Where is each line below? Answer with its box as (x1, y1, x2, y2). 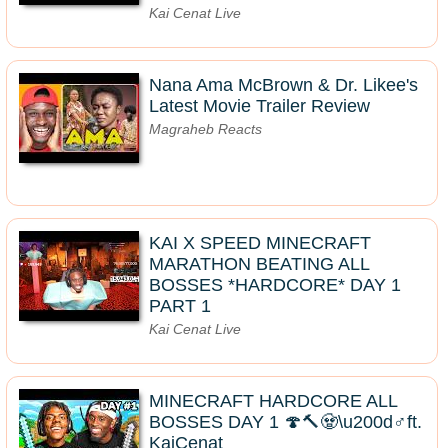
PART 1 (149, 296, 211, 316)
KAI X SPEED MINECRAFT (149, 233, 371, 253)
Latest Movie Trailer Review (149, 96, 370, 116)
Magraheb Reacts (149, 121, 262, 137)
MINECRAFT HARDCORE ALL (149, 391, 397, 411)
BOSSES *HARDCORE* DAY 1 (149, 275, 401, 295)
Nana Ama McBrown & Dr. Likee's (149, 75, 418, 95)
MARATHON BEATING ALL (149, 254, 369, 274)
